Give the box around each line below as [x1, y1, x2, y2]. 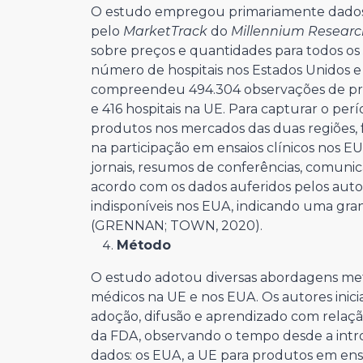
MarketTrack [123, 23, 211, 40]
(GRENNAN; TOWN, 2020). [91, 218, 263, 234]
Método [117, 237, 171, 254]
